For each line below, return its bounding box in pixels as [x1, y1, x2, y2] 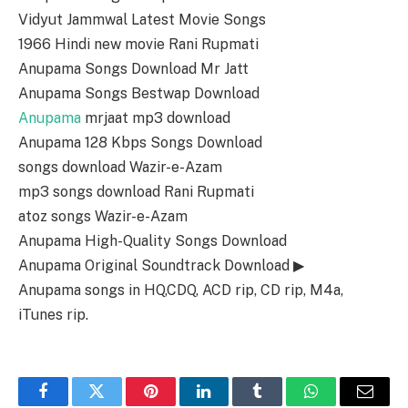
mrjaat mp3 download [81, 109, 230, 127]
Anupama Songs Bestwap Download [18, 85, 260, 103]
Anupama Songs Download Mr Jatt [18, 60, 249, 78]
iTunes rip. [18, 306, 88, 324]
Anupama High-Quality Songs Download [18, 232, 287, 250]
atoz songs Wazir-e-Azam [18, 208, 188, 226]
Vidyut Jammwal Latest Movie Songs [18, 11, 266, 29]
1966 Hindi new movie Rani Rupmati [18, 36, 259, 54]
